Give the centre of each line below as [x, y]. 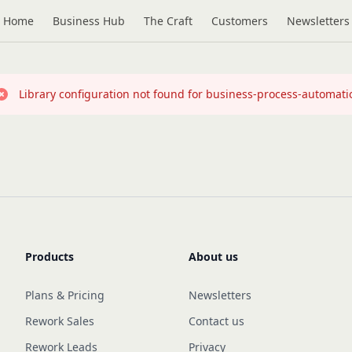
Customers [239, 21]
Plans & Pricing [65, 295]
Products [49, 257]
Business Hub [88, 21]
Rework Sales [60, 321]
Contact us [216, 321]
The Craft [168, 21]
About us [213, 257]
